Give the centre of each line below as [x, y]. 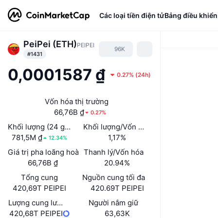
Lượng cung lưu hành [45, 203]
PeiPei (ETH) [50, 44]
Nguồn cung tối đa [113, 177]
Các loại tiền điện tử [132, 15]
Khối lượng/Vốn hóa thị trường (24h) [145, 127]
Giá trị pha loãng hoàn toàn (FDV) [64, 152]
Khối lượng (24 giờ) [41, 127]
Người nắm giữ [114, 203]
